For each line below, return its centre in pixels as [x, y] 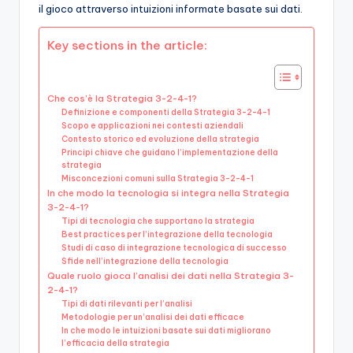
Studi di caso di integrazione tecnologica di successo [175, 248]
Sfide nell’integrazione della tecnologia [145, 262]
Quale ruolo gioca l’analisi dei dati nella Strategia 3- [171, 276]
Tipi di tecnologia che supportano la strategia [158, 221]
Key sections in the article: [127, 45]
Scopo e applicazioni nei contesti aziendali [153, 126]
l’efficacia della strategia [116, 344]
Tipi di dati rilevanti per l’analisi [127, 304]
